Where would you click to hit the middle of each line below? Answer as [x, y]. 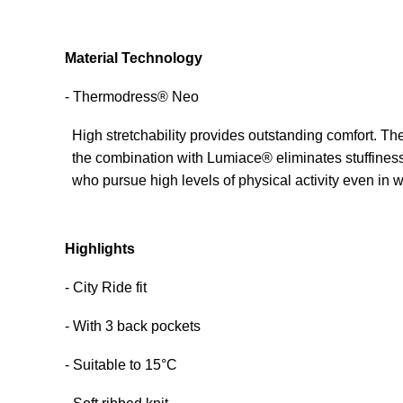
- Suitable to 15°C [121, 365]
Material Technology [134, 58]
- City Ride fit [106, 287]
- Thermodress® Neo [132, 97]
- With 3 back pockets [133, 326]
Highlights [100, 249]
